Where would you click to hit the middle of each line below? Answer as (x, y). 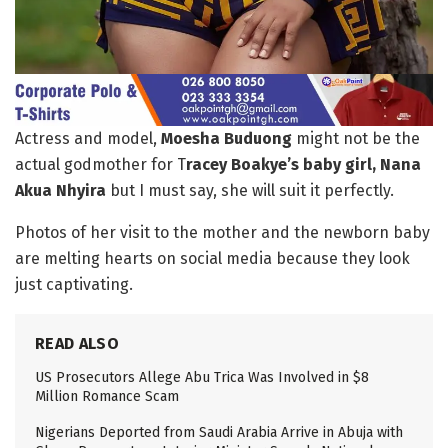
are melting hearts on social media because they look (212, 259)
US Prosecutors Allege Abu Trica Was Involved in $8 (202, 378)
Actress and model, (88, 139)
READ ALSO (77, 344)
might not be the (356, 139)
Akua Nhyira (62, 191)
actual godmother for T (100, 165)
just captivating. (74, 285)
